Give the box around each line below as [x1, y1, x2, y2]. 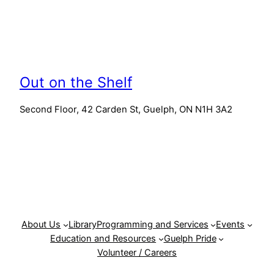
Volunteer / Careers [97, 247, 177, 259]
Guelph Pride [163, 233, 217, 245]
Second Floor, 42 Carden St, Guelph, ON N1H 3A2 [20, 104, 232, 116]
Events [216, 219, 245, 231]
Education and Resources [50, 233, 157, 245]
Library [68, 219, 97, 231]
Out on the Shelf [20, 73, 132, 91]
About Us [21, 219, 61, 231]
